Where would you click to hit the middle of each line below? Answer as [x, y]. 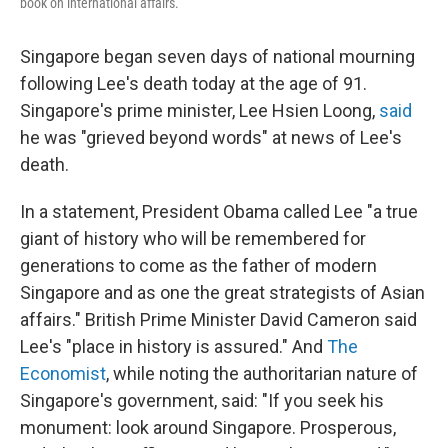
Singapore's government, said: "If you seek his [202, 401]
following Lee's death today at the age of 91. [193, 84]
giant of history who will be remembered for [193, 239]
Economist [63, 374]
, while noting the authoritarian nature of [262, 374]
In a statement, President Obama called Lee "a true [219, 212]
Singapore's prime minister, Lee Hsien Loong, [199, 111]
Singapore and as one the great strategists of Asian [222, 293]
